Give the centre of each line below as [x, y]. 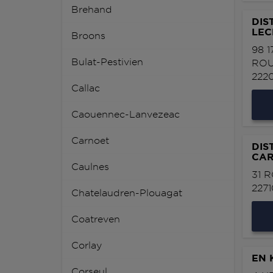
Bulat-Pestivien [107, 62]
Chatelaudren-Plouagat [127, 193]
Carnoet [90, 141]
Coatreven [96, 219]
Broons [88, 36]
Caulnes [90, 167]
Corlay [87, 246]
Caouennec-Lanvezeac [126, 115]
